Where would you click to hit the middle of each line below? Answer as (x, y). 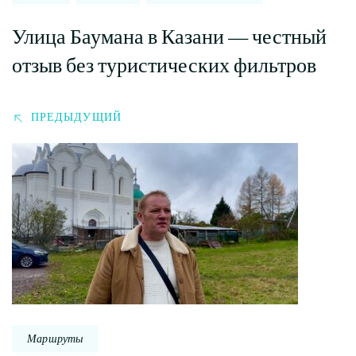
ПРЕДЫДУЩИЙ (76, 118)
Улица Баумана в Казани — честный (169, 37)
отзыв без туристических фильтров (164, 66)
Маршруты (55, 339)
